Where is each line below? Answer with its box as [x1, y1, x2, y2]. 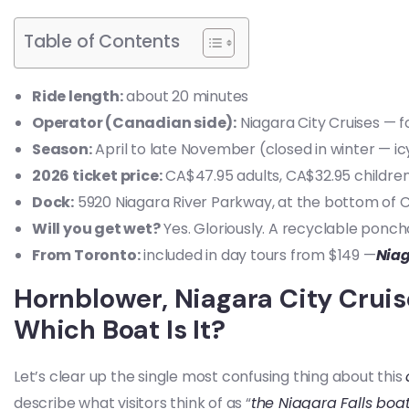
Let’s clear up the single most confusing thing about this [14, 366, 406, 387]
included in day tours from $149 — [140, 245, 376, 266]
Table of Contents [24, 29, 180, 55]
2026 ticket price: [32, 165, 163, 186]
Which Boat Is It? [14, 312, 225, 347]
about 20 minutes [122, 86, 249, 107]
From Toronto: [32, 245, 141, 266]
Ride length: [32, 86, 123, 107]
